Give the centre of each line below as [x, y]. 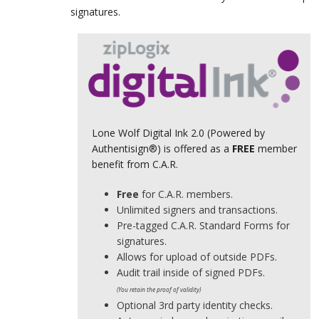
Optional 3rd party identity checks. [194, 305]
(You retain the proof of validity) [158, 290]
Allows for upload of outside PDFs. [197, 257]
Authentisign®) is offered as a [162, 149]
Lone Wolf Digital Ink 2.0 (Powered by [178, 133]
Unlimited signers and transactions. [197, 210]
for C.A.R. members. [185, 194]
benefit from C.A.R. [137, 164]
